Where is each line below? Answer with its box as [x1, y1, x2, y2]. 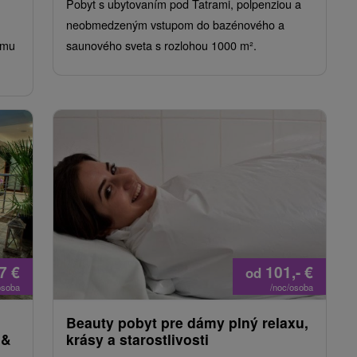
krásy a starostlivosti [66, 329, 209, 350]
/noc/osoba [270, 280, 313, 294]
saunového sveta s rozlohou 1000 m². [66, 37, 257, 54]
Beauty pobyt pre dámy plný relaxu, [66, 312, 308, 333]
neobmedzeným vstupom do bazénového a [66, 16, 284, 33]
